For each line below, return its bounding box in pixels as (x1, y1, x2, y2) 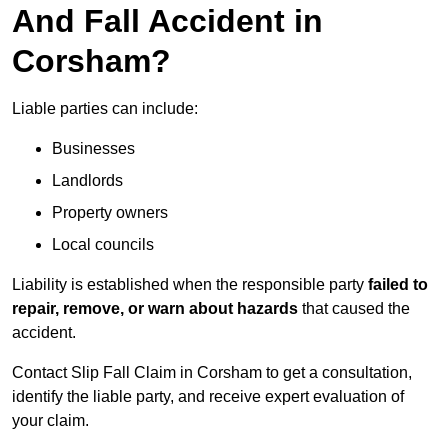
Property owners (52, 204, 168, 222)
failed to (368, 276, 428, 294)
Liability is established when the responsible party (12, 276, 368, 294)
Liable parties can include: (12, 100, 198, 118)
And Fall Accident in (12, 3, 323, 40)
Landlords (52, 172, 123, 190)
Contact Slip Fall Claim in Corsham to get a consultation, (12, 364, 412, 382)
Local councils (52, 236, 154, 254)
